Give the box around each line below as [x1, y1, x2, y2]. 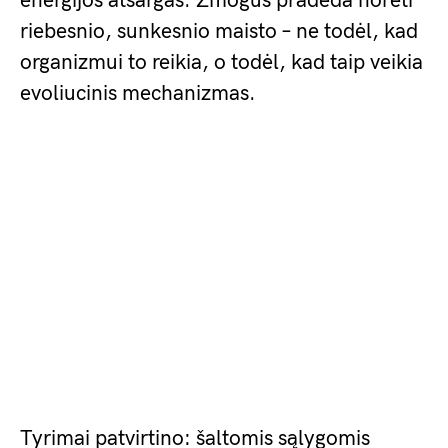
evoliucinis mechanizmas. [20, 80, 256, 106]
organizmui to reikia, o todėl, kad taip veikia [20, 49, 423, 75]
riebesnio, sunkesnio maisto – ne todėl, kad [20, 18, 418, 44]
